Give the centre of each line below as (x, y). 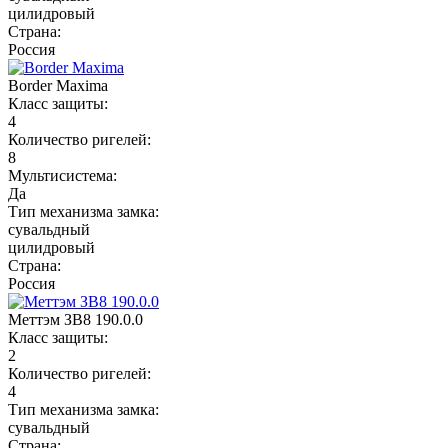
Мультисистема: (62, 175)
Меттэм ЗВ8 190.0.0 (75, 319)
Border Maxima (58, 85)
